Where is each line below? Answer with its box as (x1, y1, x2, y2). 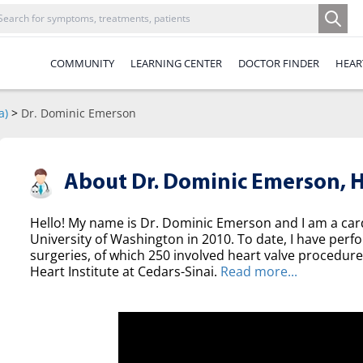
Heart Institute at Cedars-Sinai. (29, 263, 220, 280)
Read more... (220, 263, 297, 280)
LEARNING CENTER (130, 55, 222, 70)
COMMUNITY (50, 55, 114, 70)
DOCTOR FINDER (238, 55, 319, 70)
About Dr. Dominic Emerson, (63, 172, 346, 194)
